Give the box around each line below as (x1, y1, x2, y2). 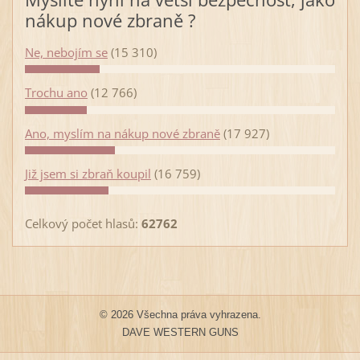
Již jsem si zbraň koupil (24, 165, 151, 182)
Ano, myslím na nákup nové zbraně (24, 125, 220, 141)
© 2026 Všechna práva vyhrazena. (99, 308, 261, 321)
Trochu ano (24, 84, 88, 101)
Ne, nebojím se (24, 43, 108, 60)
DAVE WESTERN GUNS (121, 325, 239, 338)
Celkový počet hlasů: (24, 215, 141, 231)
